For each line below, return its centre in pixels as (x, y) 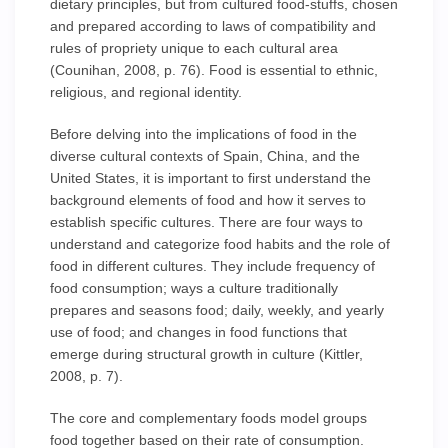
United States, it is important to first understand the (210, 178)
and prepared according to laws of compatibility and (213, 26)
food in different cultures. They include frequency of (212, 266)
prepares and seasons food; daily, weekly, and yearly (217, 310)
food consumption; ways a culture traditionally (194, 288)
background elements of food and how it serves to (208, 200)
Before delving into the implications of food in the (203, 134)
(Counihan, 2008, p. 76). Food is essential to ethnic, (214, 70)
